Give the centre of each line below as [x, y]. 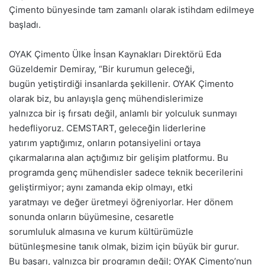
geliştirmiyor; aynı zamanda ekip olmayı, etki [101, 187]
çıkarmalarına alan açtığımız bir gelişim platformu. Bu [119, 158]
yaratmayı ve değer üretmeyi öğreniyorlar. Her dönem [121, 202]
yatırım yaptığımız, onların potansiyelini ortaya [105, 143]
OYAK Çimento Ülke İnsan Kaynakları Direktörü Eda [115, 54]
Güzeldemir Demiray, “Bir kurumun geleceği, [102, 69]
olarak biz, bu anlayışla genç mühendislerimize [106, 98]
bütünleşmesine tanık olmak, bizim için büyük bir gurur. [124, 246]
